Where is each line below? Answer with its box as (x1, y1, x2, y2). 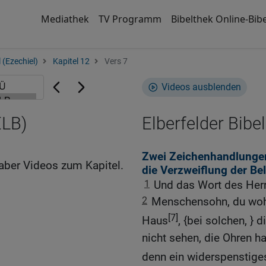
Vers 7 (103, 56, 128, 66)
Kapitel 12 (53, 56, 90, 66)
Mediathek (40, 12, 89, 26)
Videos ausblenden (161, 81, 241, 93)
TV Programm (98, 12, 161, 26)
